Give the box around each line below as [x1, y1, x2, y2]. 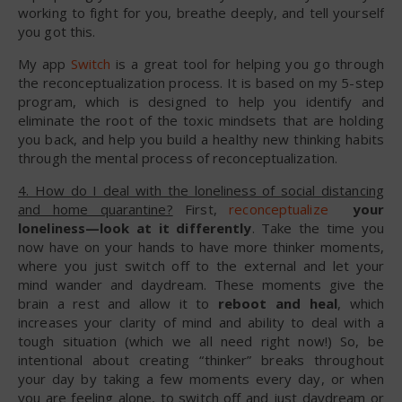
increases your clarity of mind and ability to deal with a [18, 312, 384, 331]
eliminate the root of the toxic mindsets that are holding [18, 110, 384, 129]
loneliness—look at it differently [18, 218, 252, 237]
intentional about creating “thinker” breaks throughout [18, 350, 384, 369]
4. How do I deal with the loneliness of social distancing [18, 180, 384, 199]
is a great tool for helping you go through [110, 54, 384, 73]
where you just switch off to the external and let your [18, 256, 384, 275]
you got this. [18, 22, 96, 40]
